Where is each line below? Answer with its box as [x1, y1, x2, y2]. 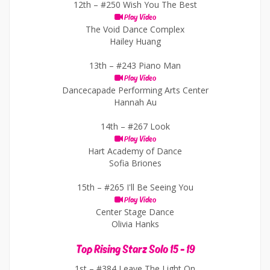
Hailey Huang [109, 36, 161, 47]
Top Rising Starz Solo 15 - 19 [75, 243, 195, 256]
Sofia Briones [108, 157, 162, 169]
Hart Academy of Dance [88, 145, 182, 157]
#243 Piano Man [116, 60, 181, 71]
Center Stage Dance [96, 206, 174, 218]
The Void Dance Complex [86, 24, 184, 35]
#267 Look [127, 121, 170, 132]
